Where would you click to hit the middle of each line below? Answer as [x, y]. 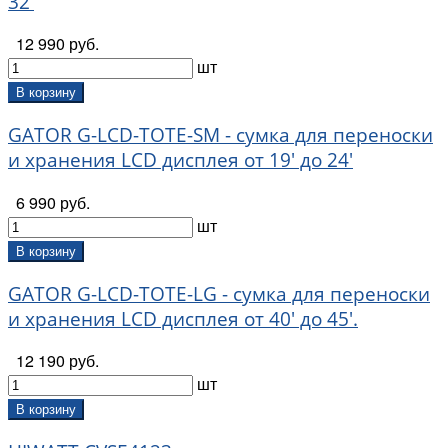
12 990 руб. [57, 44]
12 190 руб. [57, 361]
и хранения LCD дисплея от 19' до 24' [180, 160]
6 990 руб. [53, 202]
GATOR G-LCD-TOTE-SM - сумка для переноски [220, 135]
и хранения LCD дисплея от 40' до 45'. [183, 318]
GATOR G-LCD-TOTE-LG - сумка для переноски [219, 293]
